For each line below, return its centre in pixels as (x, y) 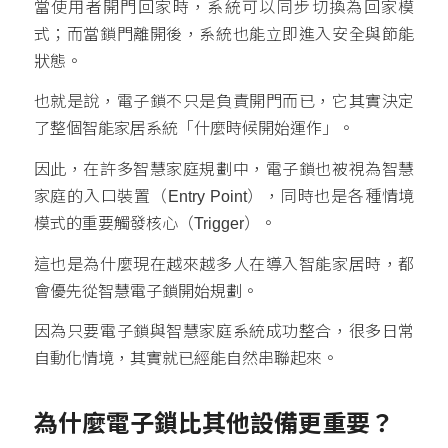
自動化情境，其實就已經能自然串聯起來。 (185, 359)
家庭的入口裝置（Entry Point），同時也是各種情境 (224, 197)
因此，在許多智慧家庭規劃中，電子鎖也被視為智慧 (224, 170)
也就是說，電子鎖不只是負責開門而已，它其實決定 (224, 102)
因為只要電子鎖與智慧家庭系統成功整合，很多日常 (224, 332)
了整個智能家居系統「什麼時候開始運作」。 (193, 129)
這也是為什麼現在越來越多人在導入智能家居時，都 (224, 264)
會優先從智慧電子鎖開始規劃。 (145, 291)
